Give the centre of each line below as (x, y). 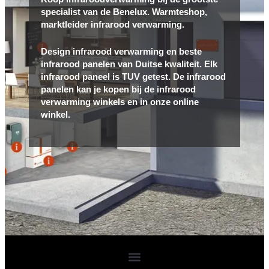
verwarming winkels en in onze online (120, 101)
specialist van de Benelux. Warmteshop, (124, 11)
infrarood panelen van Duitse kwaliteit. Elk (129, 64)
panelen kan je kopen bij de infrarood (118, 89)
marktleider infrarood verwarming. (113, 24)
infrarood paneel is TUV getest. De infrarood (133, 76)
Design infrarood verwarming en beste (121, 51)
